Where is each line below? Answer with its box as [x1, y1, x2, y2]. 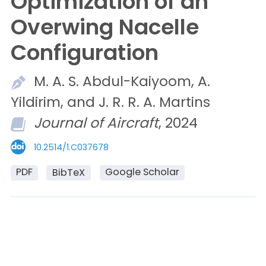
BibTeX [52, 166, 85, 180]
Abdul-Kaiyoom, [83, 71, 198, 91]
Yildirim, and [11, 91, 99, 112]
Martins [159, 91, 210, 112]
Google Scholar [104, 165, 179, 179]
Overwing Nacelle [11, 11, 199, 42]
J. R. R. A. [99, 91, 159, 112]
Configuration [11, 37, 159, 68]
